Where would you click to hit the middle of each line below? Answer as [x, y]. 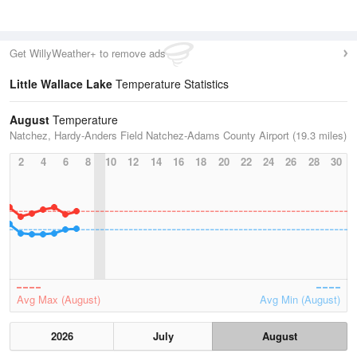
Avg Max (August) [59, 299]
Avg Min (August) [300, 299]
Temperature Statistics [171, 84]
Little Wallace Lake [61, 84]
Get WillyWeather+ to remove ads [88, 53]
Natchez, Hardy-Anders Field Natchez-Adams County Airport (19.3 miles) [178, 135]
